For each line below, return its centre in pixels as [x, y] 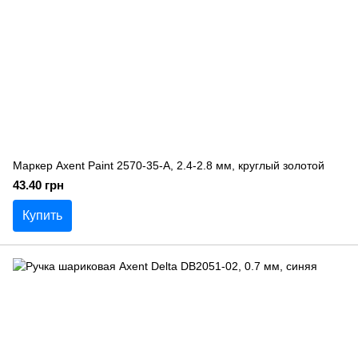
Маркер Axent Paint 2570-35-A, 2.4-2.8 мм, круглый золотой [169, 165]
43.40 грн [38, 185]
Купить [42, 215]
